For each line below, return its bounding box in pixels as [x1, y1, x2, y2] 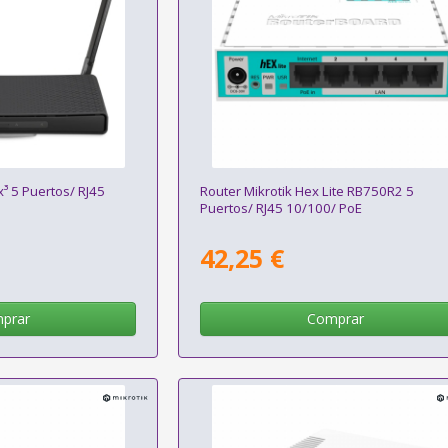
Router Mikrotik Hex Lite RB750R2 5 [200, 181, 415, 200]
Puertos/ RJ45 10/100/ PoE [200, 198, 363, 217]
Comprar [306, 308, 364, 328]
